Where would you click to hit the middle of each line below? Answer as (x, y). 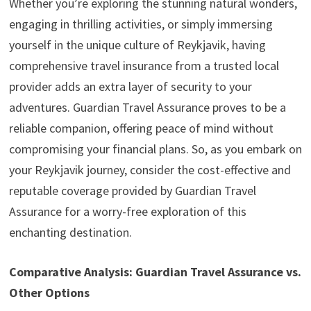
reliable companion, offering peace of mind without (141, 128)
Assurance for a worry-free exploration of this (127, 211)
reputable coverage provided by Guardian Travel (132, 190)
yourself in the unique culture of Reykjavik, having (137, 44)
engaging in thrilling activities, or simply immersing (141, 24)
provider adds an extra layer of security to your (130, 86)
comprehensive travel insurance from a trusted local (144, 65)
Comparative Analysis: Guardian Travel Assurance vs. (155, 271)
